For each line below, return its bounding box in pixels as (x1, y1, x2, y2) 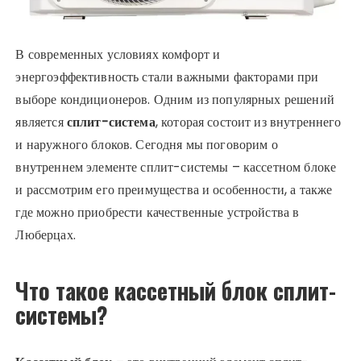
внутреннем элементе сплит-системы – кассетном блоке (15, 157, 337, 176)
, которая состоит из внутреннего (155, 112, 342, 131)
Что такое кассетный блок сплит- (15, 273, 337, 307)
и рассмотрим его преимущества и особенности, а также (15, 180, 333, 199)
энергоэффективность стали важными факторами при (15, 67, 319, 86)
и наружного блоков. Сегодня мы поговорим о (15, 135, 278, 154)
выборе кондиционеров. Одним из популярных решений (15, 89, 334, 109)
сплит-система (66, 112, 156, 131)
